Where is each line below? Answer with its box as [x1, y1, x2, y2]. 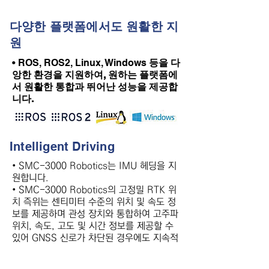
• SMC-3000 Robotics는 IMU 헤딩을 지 [12, 160, 177, 171]
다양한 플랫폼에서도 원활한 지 [10, 19, 179, 34]
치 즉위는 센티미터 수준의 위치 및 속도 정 [12, 196, 176, 207]
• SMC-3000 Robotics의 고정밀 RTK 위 [12, 184, 177, 195]
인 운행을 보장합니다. [12, 244, 97, 255]
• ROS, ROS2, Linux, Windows [12, 57, 147, 68]
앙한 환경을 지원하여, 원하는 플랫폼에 [12, 69, 178, 80]
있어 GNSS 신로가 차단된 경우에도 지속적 [12, 232, 178, 243]
